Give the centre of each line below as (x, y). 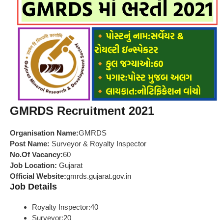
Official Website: (38, 176)
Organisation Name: (44, 133)
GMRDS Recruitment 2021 (82, 111)
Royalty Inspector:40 (65, 207)
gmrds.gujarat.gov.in (99, 176)
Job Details (33, 187)
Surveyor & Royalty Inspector (99, 144)
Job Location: (34, 165)
